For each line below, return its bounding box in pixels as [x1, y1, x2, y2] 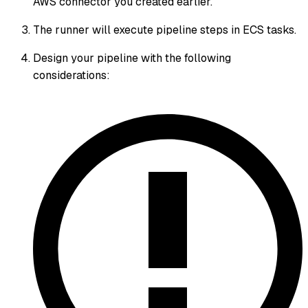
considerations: [33, 68, 110, 83]
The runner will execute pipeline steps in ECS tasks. [33, 23, 296, 38]
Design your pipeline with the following [33, 51, 231, 66]
